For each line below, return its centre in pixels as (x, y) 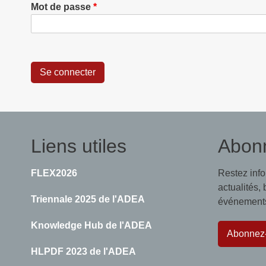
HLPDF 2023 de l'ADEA (83, 252)
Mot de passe (61, 7)
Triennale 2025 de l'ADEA (88, 199)
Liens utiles (79, 146)
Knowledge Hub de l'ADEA (91, 226)
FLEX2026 (54, 173)
